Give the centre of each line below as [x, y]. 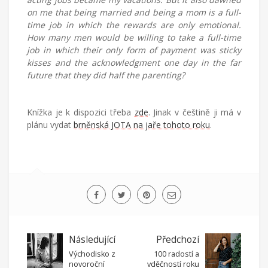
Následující [92, 240]
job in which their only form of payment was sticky [134, 50]
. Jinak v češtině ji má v [195, 112]
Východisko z [92, 254]
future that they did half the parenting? [106, 75]
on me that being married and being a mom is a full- [134, 12]
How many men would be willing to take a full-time [134, 37]
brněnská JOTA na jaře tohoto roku [142, 125]
